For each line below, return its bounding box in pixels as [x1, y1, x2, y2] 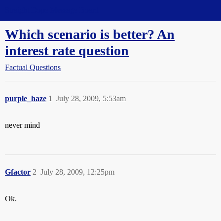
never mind [5, 121, 40, 129]
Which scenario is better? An [5, 27, 175, 42]
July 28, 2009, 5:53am [56, 94, 126, 103]
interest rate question [5, 43, 129, 58]
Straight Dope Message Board [5, 6, 99, 14]
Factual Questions [5, 63, 61, 72]
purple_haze [5, 94, 46, 103]
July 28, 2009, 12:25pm [40, 168, 114, 176]
